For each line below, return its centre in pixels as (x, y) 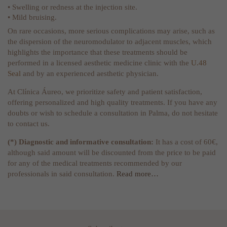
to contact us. (29, 124)
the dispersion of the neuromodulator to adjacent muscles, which (110, 42)
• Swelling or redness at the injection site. (72, 7)
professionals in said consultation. (62, 174)
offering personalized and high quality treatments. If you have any (112, 103)
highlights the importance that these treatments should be (98, 52)
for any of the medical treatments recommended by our (95, 163)
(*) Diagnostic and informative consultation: (82, 142)
